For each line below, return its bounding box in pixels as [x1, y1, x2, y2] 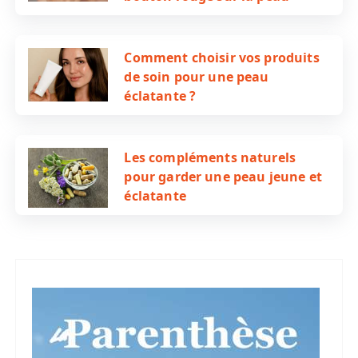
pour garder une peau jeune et [124, 168, 322, 186]
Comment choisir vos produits [124, 49, 320, 67]
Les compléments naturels [124, 149, 296, 167]
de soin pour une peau [124, 68, 269, 86]
